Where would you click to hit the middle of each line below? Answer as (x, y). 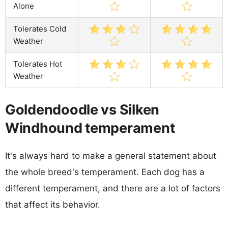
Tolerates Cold (40, 28)
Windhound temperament (90, 128)
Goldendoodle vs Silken (82, 109)
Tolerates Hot (38, 64)
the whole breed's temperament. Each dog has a (105, 172)
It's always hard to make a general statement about (111, 155)
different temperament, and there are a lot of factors (113, 188)
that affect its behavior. (53, 204)
